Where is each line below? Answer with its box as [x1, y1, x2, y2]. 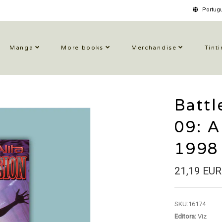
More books [61, 45, 104, 51]
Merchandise [131, 45, 177, 51]
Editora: [174, 213, 196, 220]
